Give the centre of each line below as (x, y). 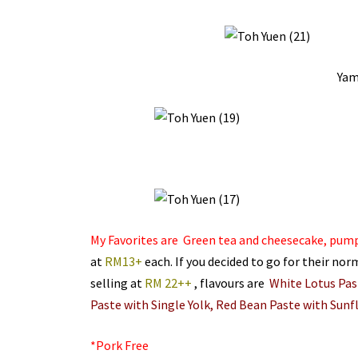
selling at (117, 283)
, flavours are (230, 283)
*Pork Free (119, 346)
